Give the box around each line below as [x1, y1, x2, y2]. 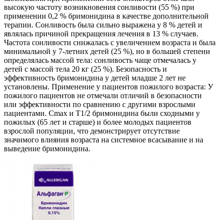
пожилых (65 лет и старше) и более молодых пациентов [4, 118, 192, 127]
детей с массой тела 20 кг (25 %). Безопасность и [4, 65, 167, 74]
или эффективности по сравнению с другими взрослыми [4, 100, 195, 109]
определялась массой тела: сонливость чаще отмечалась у [4, 56, 196, 65]
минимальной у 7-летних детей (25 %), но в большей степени [4, 47, 210, 56]
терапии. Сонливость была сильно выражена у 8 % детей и [4, 21, 202, 29]
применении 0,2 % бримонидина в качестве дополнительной [4, 12, 209, 21]
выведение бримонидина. [4, 144, 90, 153]
